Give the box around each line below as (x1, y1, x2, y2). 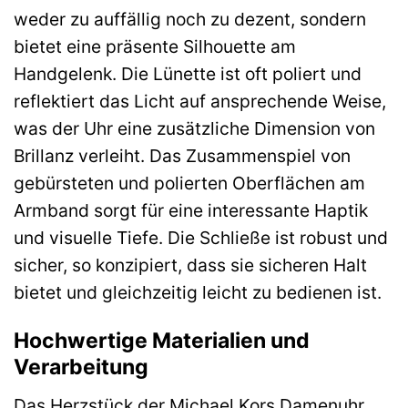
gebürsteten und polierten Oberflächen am (14, 171, 365, 194)
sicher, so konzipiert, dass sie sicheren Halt (14, 253, 367, 276)
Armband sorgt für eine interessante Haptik (14, 199, 368, 221)
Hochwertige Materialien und (14, 328, 310, 354)
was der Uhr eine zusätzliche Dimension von (14, 117, 375, 139)
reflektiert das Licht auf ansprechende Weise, (14, 89, 386, 112)
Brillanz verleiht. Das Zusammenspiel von (14, 144, 351, 167)
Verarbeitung (14, 354, 148, 381)
